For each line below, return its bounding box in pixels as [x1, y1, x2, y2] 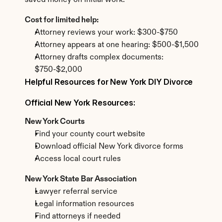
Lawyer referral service [35, 188, 117, 196]
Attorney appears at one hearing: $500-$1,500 [35, 41, 199, 49]
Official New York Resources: [25, 98, 135, 108]
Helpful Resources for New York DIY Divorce [25, 77, 193, 87]
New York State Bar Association [25, 175, 137, 183]
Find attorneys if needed [35, 213, 120, 221]
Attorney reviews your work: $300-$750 [35, 29, 178, 37]
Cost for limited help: [25, 16, 99, 24]
